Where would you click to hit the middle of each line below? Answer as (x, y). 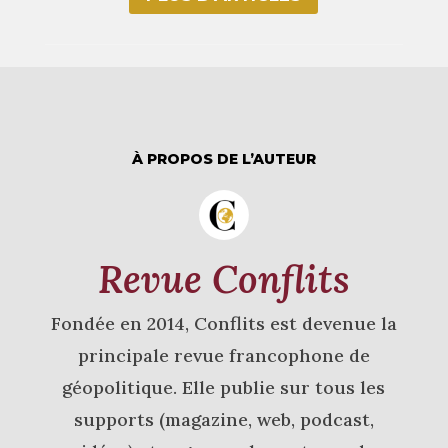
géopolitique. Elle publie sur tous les (224, 388)
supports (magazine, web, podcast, (223, 420)
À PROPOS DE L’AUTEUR (223, 159)
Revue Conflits (223, 279)
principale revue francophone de (223, 356)
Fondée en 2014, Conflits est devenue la (223, 324)
